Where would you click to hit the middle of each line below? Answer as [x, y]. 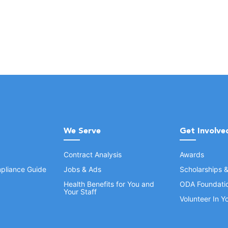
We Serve [82, 131]
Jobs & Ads [82, 169]
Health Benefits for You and [109, 184]
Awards [192, 154]
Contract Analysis [93, 154]
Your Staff [80, 192]
